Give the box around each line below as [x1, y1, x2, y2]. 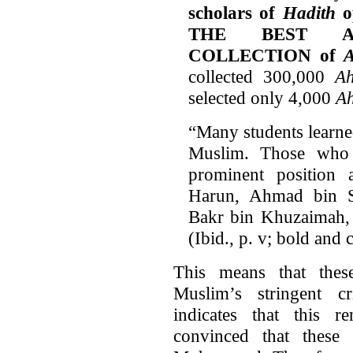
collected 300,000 [188, 65, 335, 87]
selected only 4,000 [188, 87, 336, 108]
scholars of [188, 2, 283, 23]
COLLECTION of [188, 44, 344, 65]
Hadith [282, 2, 336, 23]
